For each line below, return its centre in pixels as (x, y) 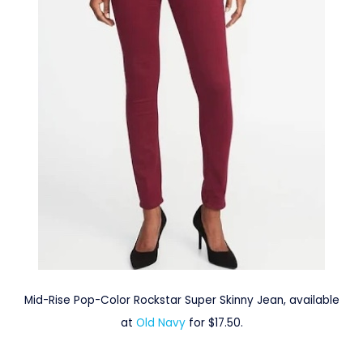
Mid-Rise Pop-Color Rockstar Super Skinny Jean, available (181, 300)
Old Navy (162, 322)
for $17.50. (216, 322)
